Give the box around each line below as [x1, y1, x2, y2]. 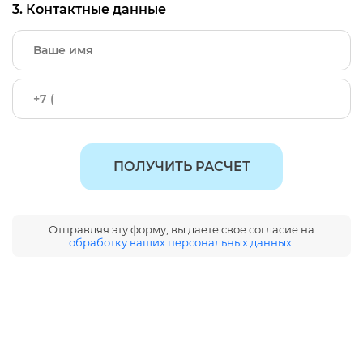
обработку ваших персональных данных [69, 236, 292, 249]
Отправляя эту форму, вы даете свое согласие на [49, 223, 314, 236]
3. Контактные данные [12, 2, 166, 17]
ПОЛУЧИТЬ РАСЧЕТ [113, 159, 250, 174]
